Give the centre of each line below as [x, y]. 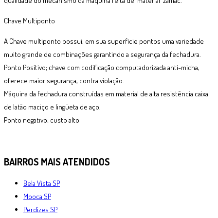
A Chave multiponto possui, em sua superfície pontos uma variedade [104, 41]
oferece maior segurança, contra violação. [64, 80]
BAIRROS [22, 162]
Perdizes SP [40, 209]
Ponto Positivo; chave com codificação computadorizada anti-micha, [102, 67]
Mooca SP [37, 196]
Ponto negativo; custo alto [42, 120]
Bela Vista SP [42, 183]
